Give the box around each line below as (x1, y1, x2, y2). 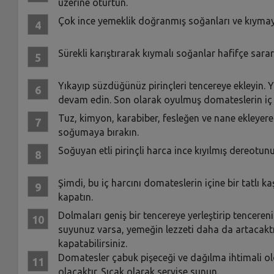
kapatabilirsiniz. (57, 237, 127, 249)
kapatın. (57, 191, 93, 202)
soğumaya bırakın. (57, 126, 139, 138)
